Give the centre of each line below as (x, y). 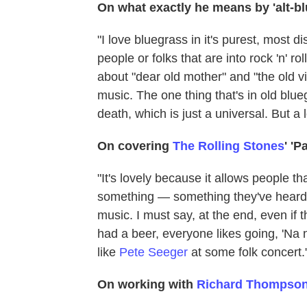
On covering (135, 146)
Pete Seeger (153, 253)
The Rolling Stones (229, 146)
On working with (147, 285)
